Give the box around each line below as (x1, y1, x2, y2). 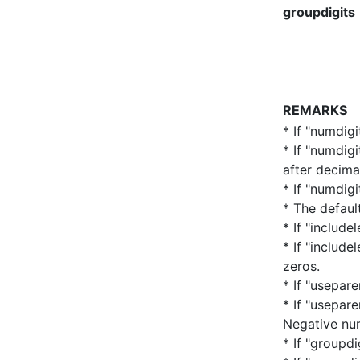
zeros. (283, 258, 320, 274)
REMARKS (283, 102, 347, 118)
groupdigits (283, 4, 355, 20)
